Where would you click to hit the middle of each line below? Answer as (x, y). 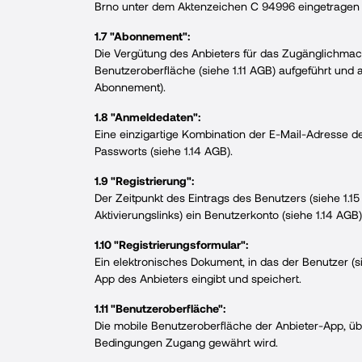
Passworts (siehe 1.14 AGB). (164, 151)
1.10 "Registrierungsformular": (171, 244)
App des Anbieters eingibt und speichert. (198, 278)
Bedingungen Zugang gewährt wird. (186, 342)
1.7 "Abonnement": (142, 36)
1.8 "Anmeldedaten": (147, 117)
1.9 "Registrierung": (144, 181)
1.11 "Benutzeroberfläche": (160, 308)
